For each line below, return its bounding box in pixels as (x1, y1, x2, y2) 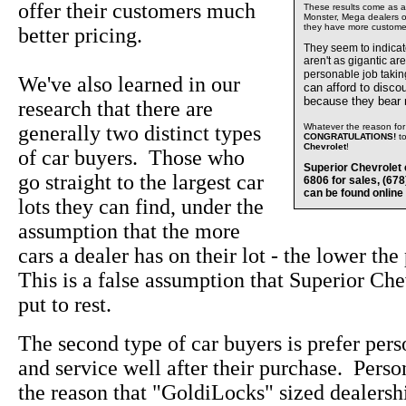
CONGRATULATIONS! (304, 131, 399, 142)
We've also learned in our (18, 72, 240, 97)
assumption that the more (18, 219, 240, 244)
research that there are (18, 97, 213, 121)
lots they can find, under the (18, 195, 264, 219)
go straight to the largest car (18, 170, 264, 195)
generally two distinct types (18, 121, 261, 146)
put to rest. (18, 293, 117, 317)
